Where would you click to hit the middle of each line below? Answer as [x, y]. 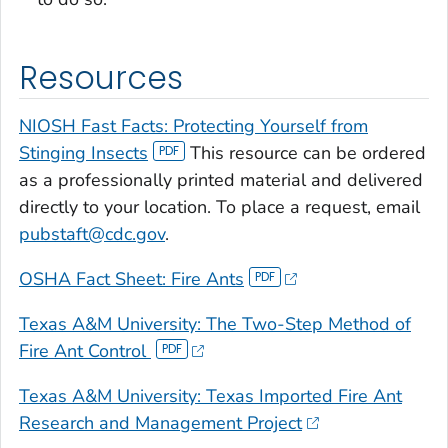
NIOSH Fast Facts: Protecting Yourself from [193, 125]
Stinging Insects [83, 152]
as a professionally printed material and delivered [221, 179]
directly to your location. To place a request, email [219, 206]
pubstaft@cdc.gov [92, 233]
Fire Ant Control [85, 350]
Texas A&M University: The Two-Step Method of [215, 323]
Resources [101, 78]
